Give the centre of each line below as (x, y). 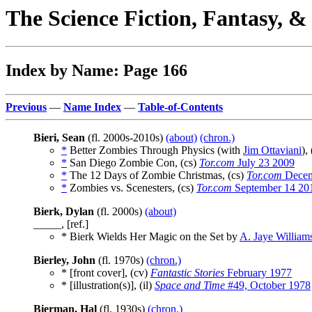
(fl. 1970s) (121, 260)
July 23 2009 (265, 163)
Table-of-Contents (180, 107)
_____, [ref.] (61, 224)
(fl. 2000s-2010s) (125, 138)
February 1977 (258, 273)
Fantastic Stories (187, 273)
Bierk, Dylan (64, 212)
